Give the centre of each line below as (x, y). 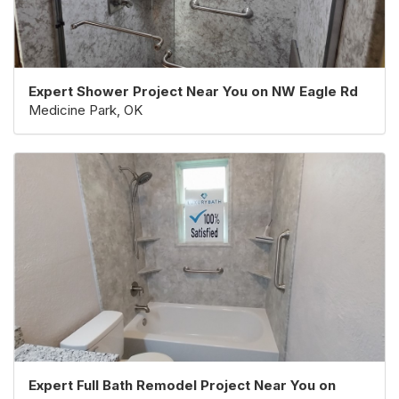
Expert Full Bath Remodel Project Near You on (182, 385)
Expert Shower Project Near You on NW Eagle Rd (193, 91)
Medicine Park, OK (85, 110)
